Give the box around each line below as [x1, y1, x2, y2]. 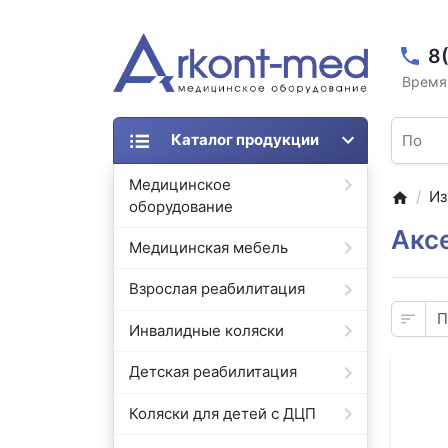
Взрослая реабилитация [129, 279, 306, 299]
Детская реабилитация [129, 362, 298, 382]
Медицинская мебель [129, 237, 289, 257]
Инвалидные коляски [129, 320, 285, 340]
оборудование [129, 196, 234, 216]
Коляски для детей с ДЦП [129, 403, 317, 423]
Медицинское [129, 174, 232, 194]
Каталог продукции [170, 130, 319, 150]
